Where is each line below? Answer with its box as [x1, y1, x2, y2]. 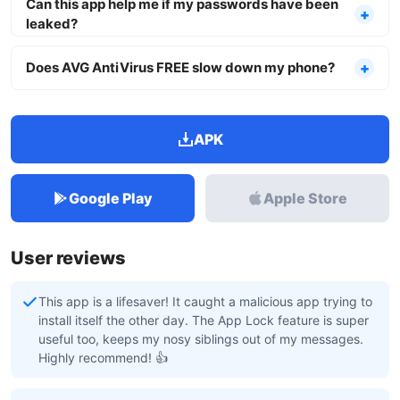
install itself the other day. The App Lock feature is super [38, 312, 369, 328]
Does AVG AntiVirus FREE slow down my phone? [26, 59, 335, 76]
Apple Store [263, 189, 347, 207]
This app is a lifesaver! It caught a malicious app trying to [38, 294, 372, 309]
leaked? [26, 15, 78, 32]
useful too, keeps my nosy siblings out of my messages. [38, 331, 363, 346]
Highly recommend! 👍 [38, 350, 168, 365]
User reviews [11, 247, 126, 269]
